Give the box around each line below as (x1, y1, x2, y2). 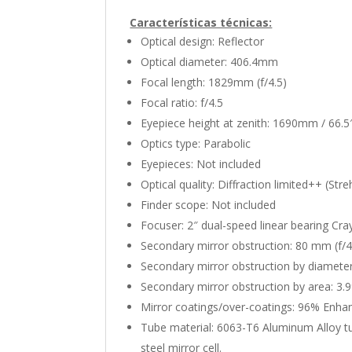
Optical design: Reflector (141, 33, 265, 49)
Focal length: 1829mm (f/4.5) (141, 74, 288, 90)
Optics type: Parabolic (141, 135, 251, 151)
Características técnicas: (130, 14, 273, 30)
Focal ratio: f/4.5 (141, 94, 224, 110)
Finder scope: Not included (141, 196, 277, 212)
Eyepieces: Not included (141, 156, 262, 171)
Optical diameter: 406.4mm (141, 53, 279, 69)
